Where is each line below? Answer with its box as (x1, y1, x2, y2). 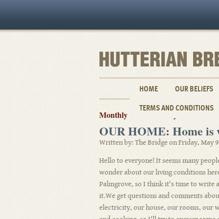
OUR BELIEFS (175, 84, 213, 93)
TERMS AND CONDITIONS (139, 103, 214, 112)
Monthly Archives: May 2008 (99, 109, 195, 120)
